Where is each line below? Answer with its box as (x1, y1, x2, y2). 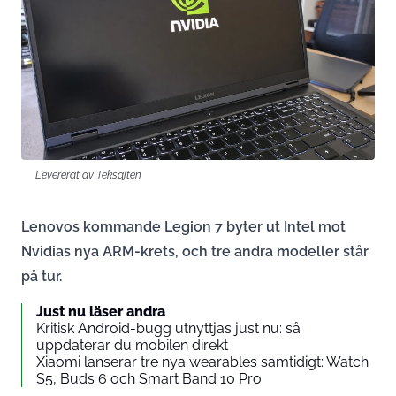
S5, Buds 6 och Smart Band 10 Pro (36, 369, 262, 387)
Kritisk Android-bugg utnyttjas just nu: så (36, 319, 301, 337)
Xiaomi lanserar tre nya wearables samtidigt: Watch (36, 353, 369, 370)
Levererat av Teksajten (35, 167, 141, 181)
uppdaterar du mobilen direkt (36, 336, 228, 354)
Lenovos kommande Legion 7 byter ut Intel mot (21, 217, 346, 235)
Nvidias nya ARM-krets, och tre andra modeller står (21, 242, 369, 260)
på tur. (21, 267, 62, 285)
